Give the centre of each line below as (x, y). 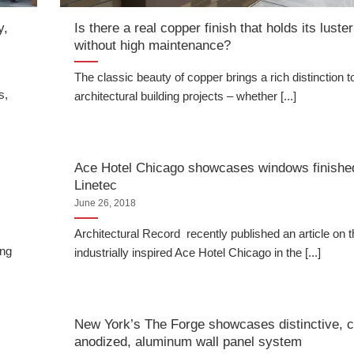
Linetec (96, 185)
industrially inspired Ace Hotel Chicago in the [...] (198, 253)
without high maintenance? (153, 45)
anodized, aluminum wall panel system (188, 341)
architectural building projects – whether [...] (186, 96)
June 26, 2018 (105, 203)
